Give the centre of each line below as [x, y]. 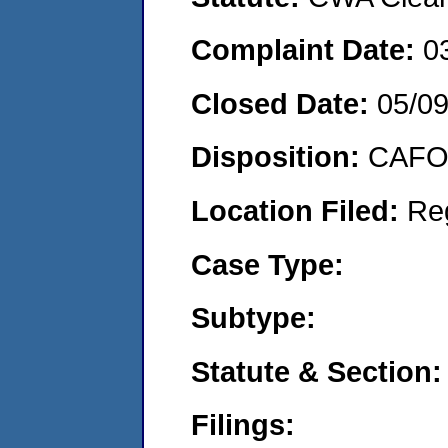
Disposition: [279, 157]
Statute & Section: [316, 371]
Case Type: [267, 264]
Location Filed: [299, 210]
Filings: [243, 425]
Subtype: [253, 318]
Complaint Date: [307, 50]
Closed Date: [284, 103]
